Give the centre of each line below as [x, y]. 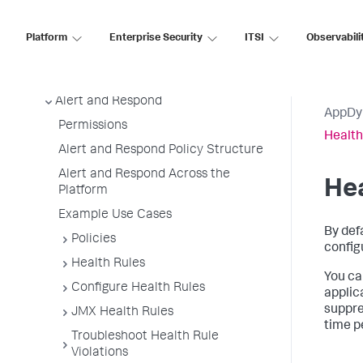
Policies [94, 240]
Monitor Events [99, 29]
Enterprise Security [156, 38]
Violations [100, 353]
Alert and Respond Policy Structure [161, 151]
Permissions [93, 126]
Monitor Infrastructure [107, 53]
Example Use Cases [115, 216]
